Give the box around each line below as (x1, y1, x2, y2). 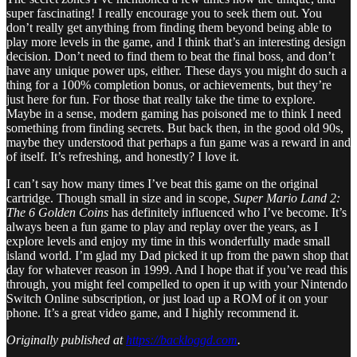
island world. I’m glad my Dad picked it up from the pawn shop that (6, 249, 348, 263)
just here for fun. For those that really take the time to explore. (6, 92, 316, 107)
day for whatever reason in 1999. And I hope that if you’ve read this (6, 263, 347, 277)
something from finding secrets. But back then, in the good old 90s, (6, 121, 343, 135)
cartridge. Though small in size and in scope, (6, 191, 233, 206)
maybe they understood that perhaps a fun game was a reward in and (6, 135, 351, 150)
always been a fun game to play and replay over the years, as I (6, 220, 318, 234)
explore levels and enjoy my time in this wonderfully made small (6, 234, 330, 249)
